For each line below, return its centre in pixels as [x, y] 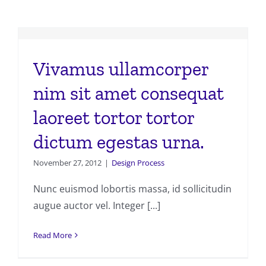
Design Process [138, 163]
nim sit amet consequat [129, 94]
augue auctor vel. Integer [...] [97, 206]
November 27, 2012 [67, 163]
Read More [53, 235]
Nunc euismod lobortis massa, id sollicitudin [132, 189]
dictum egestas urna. [119, 142]
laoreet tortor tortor [114, 118]
